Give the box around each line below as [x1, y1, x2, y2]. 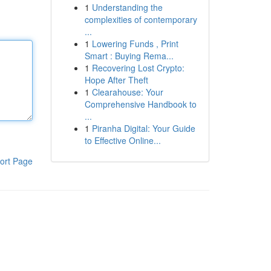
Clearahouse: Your [91, 86, 163, 98]
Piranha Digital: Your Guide [91, 122, 195, 134]
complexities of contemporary [84, 13, 197, 25]
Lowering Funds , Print [91, 38, 178, 50]
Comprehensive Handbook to [84, 98, 197, 110]
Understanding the [91, 1, 163, 13]
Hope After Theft [84, 74, 148, 86]
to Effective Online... [84, 134, 161, 146]
